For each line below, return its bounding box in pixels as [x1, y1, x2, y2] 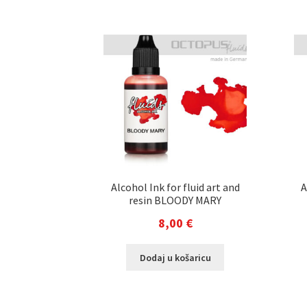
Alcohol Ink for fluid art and [110, 180, 240, 195]
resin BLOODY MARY [129, 193, 222, 208]
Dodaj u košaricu [139, 251, 211, 264]
